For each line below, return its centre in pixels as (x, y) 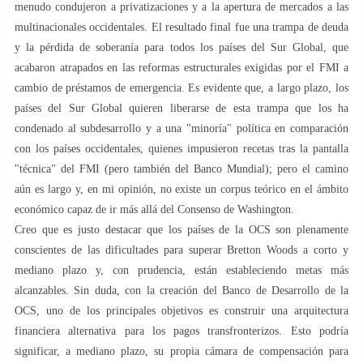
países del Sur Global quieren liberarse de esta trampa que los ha (181, 108)
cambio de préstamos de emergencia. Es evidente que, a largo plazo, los (181, 88)
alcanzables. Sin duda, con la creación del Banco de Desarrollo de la (181, 290)
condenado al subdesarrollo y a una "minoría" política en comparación (181, 128)
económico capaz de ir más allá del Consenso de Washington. (154, 209)
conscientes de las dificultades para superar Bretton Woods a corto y (181, 250)
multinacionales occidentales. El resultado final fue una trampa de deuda (181, 27)
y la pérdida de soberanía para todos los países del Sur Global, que (181, 47)
